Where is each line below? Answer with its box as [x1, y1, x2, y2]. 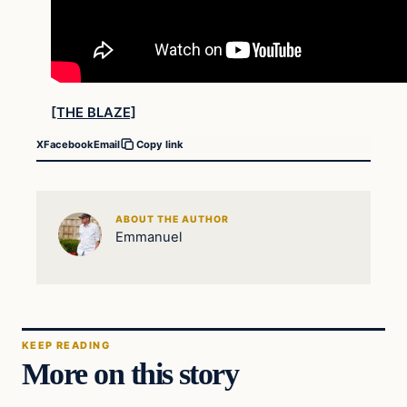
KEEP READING [22, 339, 110, 352]
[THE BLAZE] [51, 104, 136, 121]
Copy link [136, 138, 184, 152]
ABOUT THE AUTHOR [114, 213, 230, 225]
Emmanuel [114, 228, 183, 245]
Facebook [44, 137, 94, 151]
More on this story [22, 356, 239, 392]
